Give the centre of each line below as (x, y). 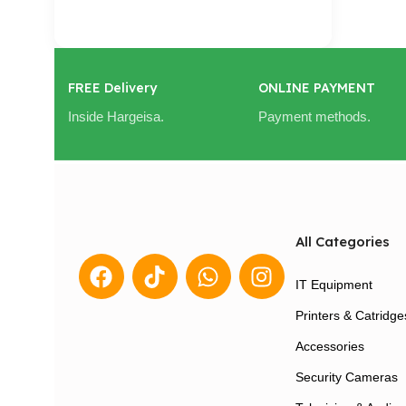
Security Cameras (346, 377)
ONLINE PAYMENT (317, 88)
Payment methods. (314, 117)
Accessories (329, 347)
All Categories (342, 242)
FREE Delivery (112, 88)
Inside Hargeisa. (116, 117)
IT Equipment (333, 285)
